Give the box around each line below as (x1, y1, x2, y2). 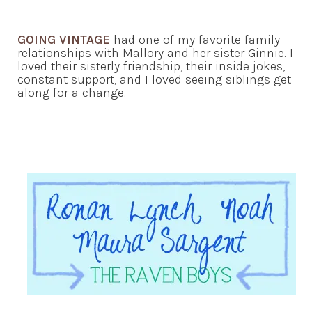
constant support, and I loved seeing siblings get (17, 72, 291, 88)
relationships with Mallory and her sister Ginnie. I (17, 45, 293, 61)
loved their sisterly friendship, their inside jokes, (17, 58, 285, 75)
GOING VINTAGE (17, 32, 110, 48)
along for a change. (17, 85, 126, 101)
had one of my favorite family (110, 32, 280, 48)
